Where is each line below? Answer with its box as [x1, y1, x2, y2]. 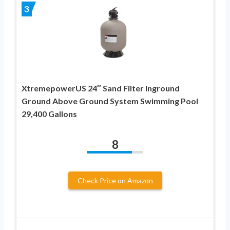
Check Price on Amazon [77, 176, 153, 185]
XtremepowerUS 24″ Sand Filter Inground [22, 83, 180, 93]
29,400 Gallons [22, 108, 77, 119]
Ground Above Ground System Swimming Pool [22, 95, 198, 106]
